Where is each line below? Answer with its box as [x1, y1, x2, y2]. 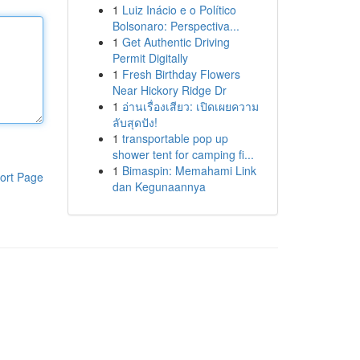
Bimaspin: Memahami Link [121, 162, 256, 178]
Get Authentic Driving [121, 34, 230, 50]
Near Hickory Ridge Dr [112, 82, 227, 98]
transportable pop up [121, 130, 228, 146]
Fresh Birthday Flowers [121, 66, 240, 82]
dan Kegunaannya [112, 178, 206, 194]
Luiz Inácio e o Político [121, 2, 236, 18]
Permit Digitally [112, 50, 188, 66]
